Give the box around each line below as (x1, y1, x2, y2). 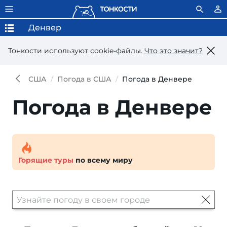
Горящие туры (18, 156, 73, 165)
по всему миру (73, 156, 133, 165)
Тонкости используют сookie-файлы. (8, 46, 144, 55)
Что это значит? (144, 46, 203, 55)
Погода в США (57, 74, 111, 84)
